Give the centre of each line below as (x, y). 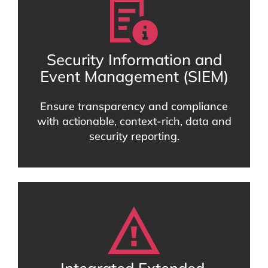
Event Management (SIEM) (134, 76)
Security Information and (134, 60)
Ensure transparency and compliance (134, 106)
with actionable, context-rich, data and (134, 121)
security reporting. (134, 136)
